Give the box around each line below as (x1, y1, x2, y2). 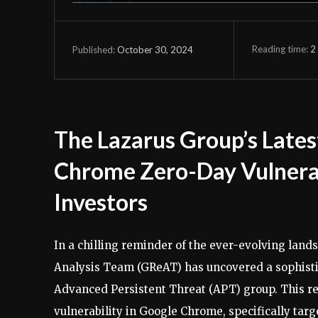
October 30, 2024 (117, 43, 193, 55)
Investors (54, 187, 148, 216)
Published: (72, 44, 115, 56)
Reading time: (251, 43, 310, 55)
